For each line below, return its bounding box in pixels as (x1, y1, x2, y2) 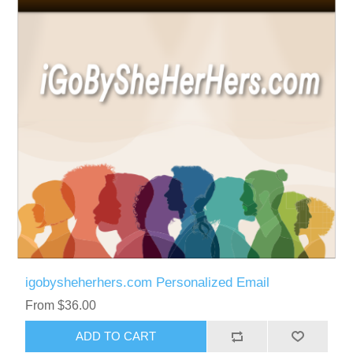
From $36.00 (25, 298, 97, 312)
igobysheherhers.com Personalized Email (25, 274, 270, 290)
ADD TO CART (76, 329, 157, 344)
